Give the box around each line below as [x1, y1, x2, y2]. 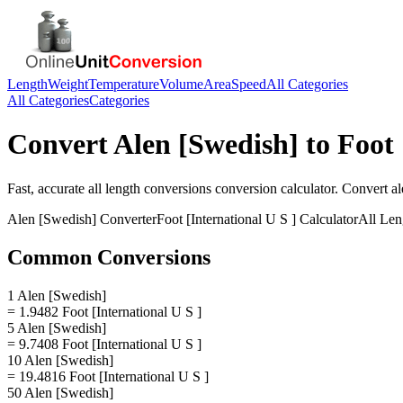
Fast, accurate [7, 180, 88, 196]
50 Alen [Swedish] [7, 384, 113, 400]
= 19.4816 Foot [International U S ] [7, 368, 209, 384]
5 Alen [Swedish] [7, 319, 106, 336]
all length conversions [88, 180, 211, 196]
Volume [159, 76, 203, 92]
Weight [48, 76, 88, 92]
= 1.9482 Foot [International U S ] [7, 303, 201, 319]
